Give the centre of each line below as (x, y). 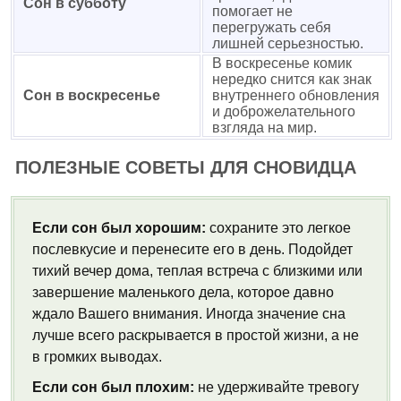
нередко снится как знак (292, 79)
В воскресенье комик (282, 63)
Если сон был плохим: (113, 387)
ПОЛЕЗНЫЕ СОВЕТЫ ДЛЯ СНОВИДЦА (186, 167)
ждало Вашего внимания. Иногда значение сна (189, 314)
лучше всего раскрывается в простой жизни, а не (196, 335)
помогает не (252, 11)
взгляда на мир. (264, 128)
